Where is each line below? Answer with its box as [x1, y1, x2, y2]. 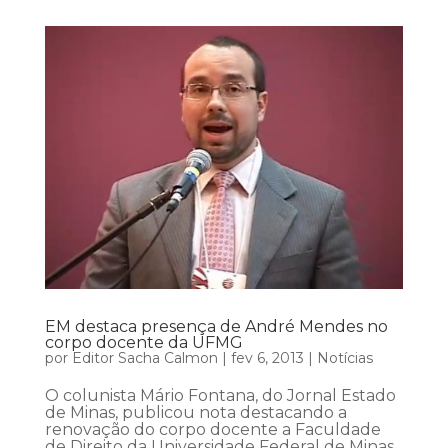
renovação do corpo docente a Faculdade [44, 420, 381, 440]
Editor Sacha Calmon [71, 349, 218, 368]
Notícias [316, 349, 373, 368]
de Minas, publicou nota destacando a [44, 403, 347, 423]
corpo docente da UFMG [44, 333, 243, 353]
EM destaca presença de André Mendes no [44, 317, 388, 337]
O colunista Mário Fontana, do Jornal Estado [44, 386, 396, 406]
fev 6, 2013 [230, 349, 304, 368]
